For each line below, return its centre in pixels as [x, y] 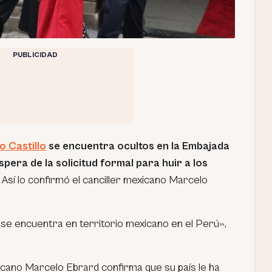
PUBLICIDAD [35, 55]
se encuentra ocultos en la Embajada [138, 146]
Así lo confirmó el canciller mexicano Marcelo [105, 180]
